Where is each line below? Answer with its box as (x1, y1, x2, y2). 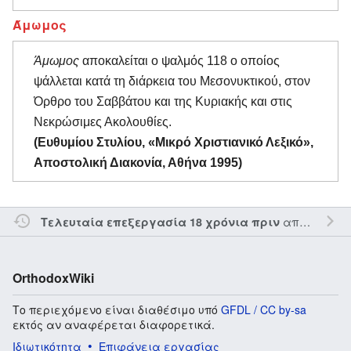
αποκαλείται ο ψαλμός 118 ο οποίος (79, 53, 280, 67)
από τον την (279, 212, 299, 230)
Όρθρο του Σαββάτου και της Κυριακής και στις (34, 94, 292, 108)
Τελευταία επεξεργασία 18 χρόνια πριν (40, 213, 280, 230)
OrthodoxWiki (13, 268, 94, 287)
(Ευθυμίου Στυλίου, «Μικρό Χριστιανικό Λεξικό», (34, 135, 313, 149)
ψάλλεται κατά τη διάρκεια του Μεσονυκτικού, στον (34, 74, 310, 88)
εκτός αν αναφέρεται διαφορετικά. (13, 316, 215, 332)
